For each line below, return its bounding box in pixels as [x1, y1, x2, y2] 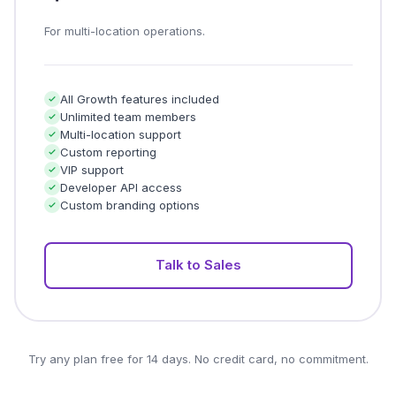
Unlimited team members [59, 109, 196, 124]
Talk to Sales [155, 256, 241, 273]
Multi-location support [59, 126, 181, 141]
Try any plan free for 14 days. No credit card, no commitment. [27, 352, 369, 366]
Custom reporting [59, 144, 156, 159]
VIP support [59, 162, 124, 177]
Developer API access [59, 179, 182, 194]
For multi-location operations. [43, 23, 205, 38]
